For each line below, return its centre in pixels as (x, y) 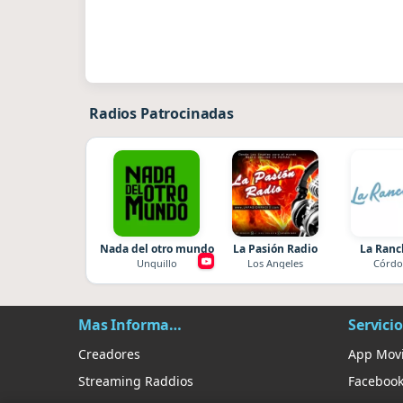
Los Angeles (275, 264)
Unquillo (157, 264)
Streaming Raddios (136, 381)
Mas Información (176, 325)
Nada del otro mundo (157, 249)
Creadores (109, 354)
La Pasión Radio (275, 249)
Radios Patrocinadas (161, 114)
